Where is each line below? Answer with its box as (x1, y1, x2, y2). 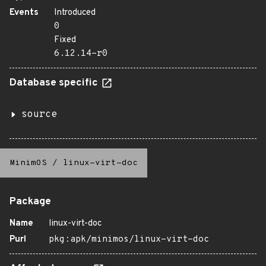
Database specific (9, 77, 100, 90)
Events (9, 7, 39, 18)
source (21, 109, 57, 121)
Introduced (54, 7, 96, 18)
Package (9, 195, 51, 208)
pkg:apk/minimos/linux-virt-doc (49, 234, 209, 245)
